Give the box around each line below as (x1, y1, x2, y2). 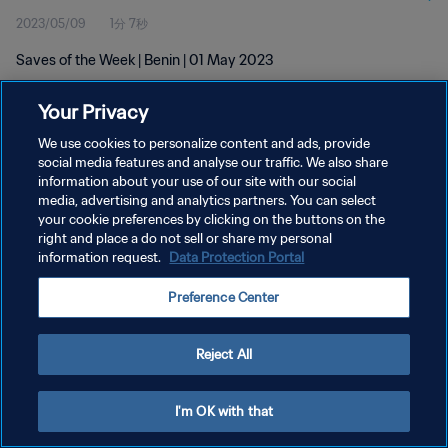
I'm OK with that (174, 403, 274, 420)
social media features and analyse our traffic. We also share (38, 154, 389, 171)
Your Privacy (38, 99, 149, 124)
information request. (38, 249, 165, 266)
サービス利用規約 (16, 214, 112, 229)
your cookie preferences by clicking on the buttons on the (38, 211, 386, 228)
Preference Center (168, 289, 280, 306)
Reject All (195, 346, 253, 363)
